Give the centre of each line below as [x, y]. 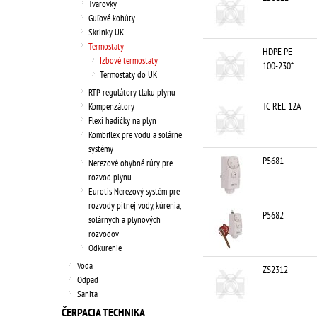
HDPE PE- [279, 52]
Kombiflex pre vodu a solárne [135, 135]
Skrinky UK [106, 32]
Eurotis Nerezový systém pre [134, 191]
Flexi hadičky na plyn [122, 121]
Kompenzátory [111, 106]
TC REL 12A [282, 106]
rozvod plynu [110, 177]
